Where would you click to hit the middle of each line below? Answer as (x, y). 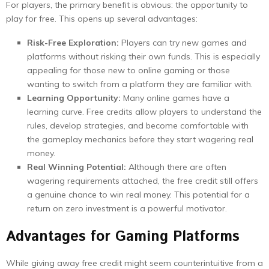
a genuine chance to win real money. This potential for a (138, 195)
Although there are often (176, 167)
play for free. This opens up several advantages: (102, 19)
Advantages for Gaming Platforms (123, 237)
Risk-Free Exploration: (73, 43)
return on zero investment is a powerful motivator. (127, 208)
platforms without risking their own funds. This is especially (144, 56)
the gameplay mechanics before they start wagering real (140, 139)
